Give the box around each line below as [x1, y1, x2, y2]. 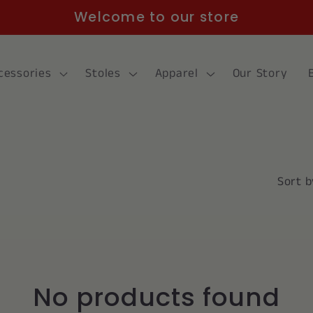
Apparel [154, 64, 198, 82]
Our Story [232, 64, 288, 82]
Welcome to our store [74, 7, 239, 27]
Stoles [85, 64, 121, 82]
